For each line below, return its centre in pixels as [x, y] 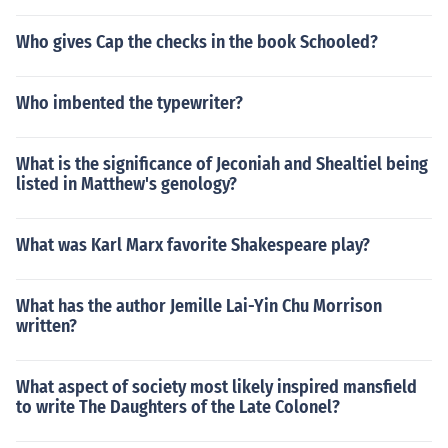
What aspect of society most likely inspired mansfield [216, 387]
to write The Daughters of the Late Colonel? [178, 407]
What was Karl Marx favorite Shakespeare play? [193, 245]
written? [46, 326]
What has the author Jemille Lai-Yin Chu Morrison [199, 306]
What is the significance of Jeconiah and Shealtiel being [222, 164]
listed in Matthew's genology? [126, 184]
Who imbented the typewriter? [129, 103]
